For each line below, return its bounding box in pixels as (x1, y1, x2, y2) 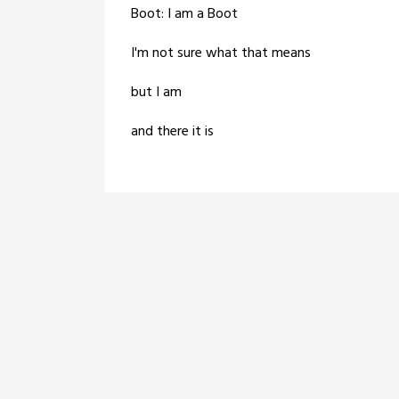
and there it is (131, 120, 214, 143)
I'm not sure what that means (131, 42, 311, 65)
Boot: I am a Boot (131, 3, 238, 26)
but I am (131, 81, 182, 104)
